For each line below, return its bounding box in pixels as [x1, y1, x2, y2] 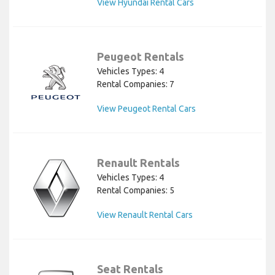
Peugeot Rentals [97, 50, 184, 63]
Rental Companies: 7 [97, 79, 174, 89]
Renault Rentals [97, 156, 180, 169]
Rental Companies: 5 [97, 185, 174, 195]
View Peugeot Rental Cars [97, 103, 196, 114]
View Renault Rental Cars [97, 209, 193, 220]
